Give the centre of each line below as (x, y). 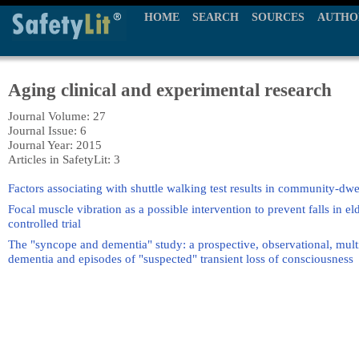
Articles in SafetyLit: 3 (64, 159)
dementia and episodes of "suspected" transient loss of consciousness (181, 258)
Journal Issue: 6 (47, 130)
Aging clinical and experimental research (170, 90)
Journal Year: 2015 (55, 145)
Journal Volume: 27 (57, 116)
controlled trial (44, 223)
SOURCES (278, 17)
